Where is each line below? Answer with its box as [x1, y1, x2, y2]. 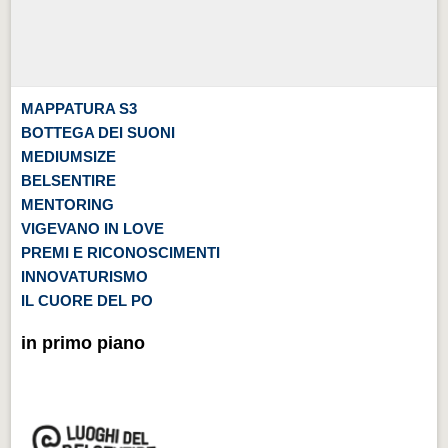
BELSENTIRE [21, 171, 117, 189]
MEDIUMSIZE [21, 147, 117, 165]
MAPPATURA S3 [21, 99, 138, 117]
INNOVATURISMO [21, 267, 149, 285]
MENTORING [21, 195, 115, 213]
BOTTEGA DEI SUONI [21, 123, 176, 141]
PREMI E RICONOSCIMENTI [21, 243, 221, 261]
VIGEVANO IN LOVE [21, 219, 165, 237]
